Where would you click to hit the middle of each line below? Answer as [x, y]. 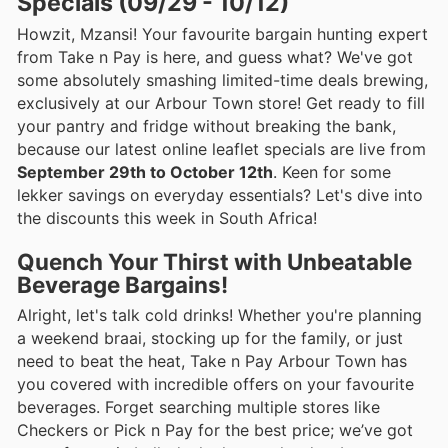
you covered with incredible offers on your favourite [215, 383]
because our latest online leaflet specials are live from [221, 149]
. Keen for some [332, 172]
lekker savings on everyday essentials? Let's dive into [220, 195]
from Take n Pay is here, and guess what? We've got [215, 57]
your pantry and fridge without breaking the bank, [206, 126]
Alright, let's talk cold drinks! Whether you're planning [219, 314]
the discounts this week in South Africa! [167, 218]
